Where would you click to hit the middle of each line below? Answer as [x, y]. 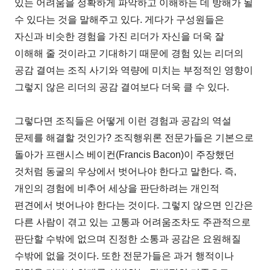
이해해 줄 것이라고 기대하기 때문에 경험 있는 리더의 [129, 53]
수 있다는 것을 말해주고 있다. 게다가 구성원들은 [120, 19]
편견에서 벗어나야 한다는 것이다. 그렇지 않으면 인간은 [134, 205]
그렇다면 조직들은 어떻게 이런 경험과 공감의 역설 [123, 121]
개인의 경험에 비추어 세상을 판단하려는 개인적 [117, 188]
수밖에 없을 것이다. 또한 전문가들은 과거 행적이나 [124, 256]
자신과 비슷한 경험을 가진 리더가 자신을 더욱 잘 [120, 36]
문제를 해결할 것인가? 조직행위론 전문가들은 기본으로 [134, 137]
